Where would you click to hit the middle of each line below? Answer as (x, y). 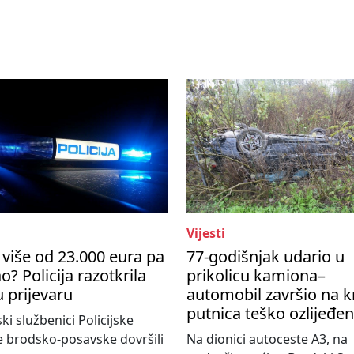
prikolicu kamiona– (256, 276)
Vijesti (206, 233)
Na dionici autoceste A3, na (267, 339)
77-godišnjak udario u (265, 257)
